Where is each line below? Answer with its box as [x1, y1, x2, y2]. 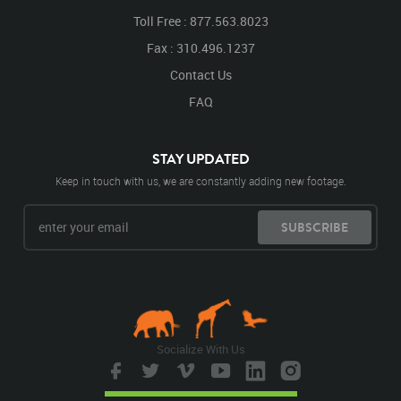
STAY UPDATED [151, 149, 250, 168]
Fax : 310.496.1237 [146, 39, 255, 56]
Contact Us [169, 66, 232, 83]
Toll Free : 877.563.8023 [132, 13, 269, 30]
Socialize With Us [156, 341, 245, 357]
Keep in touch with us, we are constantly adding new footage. [55, 174, 346, 188]
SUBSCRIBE [280, 218, 348, 236]
